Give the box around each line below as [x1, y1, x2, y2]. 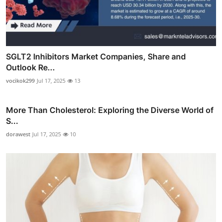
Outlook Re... [6, 62, 55, 72]
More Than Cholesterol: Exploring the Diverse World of [6, 105, 214, 115]
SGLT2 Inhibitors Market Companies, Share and [6, 51, 186, 61]
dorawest [6, 130, 30, 138]
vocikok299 [6, 76, 35, 84]
